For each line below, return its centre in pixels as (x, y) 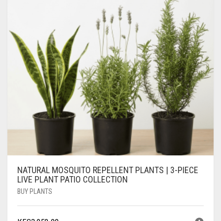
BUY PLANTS (35, 191)
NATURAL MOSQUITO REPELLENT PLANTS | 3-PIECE (108, 170)
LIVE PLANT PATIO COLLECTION (73, 179)
